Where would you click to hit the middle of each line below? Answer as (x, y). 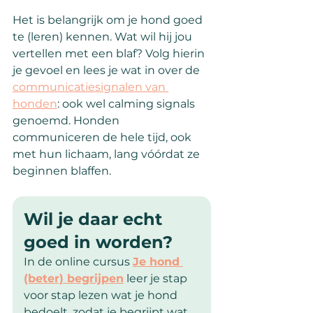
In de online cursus (78, 262)
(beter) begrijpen (74, 279)
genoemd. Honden (67, 121)
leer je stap (157, 279)
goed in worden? (98, 242)
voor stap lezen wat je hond (102, 296)
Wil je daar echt (95, 219)
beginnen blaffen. (62, 171)
